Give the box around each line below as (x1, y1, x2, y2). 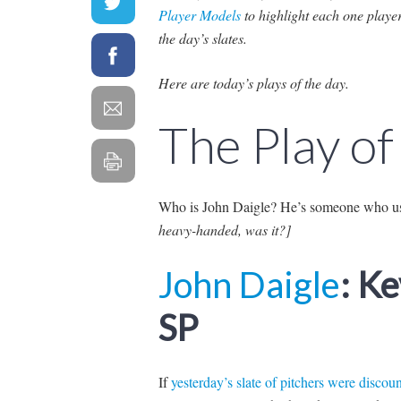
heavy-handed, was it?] (158, 219, 291, 239)
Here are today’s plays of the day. (158, 73, 349, 92)
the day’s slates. (158, 28, 247, 47)
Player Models (158, 4, 241, 24)
